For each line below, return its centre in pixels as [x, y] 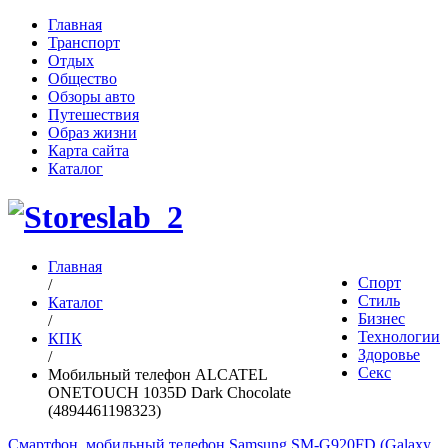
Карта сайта [88, 150]
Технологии [399, 336]
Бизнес [381, 318]
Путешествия [93, 114]
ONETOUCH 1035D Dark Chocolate [169, 392]
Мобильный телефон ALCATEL [157, 374]
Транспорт [84, 42]
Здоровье [389, 354]
